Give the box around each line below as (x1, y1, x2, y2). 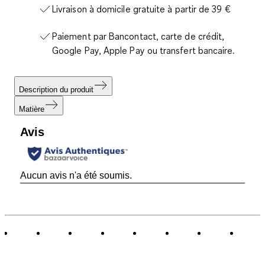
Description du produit (19, 85, 93, 94)
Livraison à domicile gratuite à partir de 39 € (52, 2, 231, 15)
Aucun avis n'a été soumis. (20, 170, 132, 181)
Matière (19, 104, 44, 114)
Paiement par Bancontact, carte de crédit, (52, 30, 225, 42)
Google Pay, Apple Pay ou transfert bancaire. (52, 44, 235, 56)
